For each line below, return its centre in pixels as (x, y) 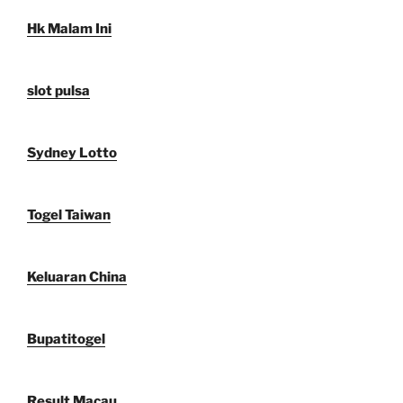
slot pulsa (58, 90)
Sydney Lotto (72, 152)
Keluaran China (77, 277)
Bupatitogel (66, 339)
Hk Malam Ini (69, 28)
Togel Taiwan (69, 215)
